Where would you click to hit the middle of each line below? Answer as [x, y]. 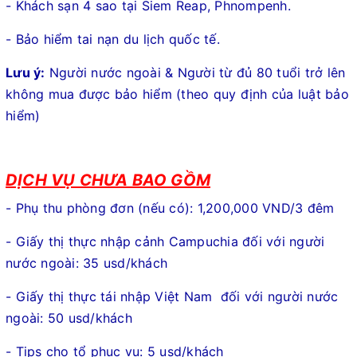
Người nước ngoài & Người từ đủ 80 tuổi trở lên [195, 72]
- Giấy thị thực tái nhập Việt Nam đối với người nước [172, 296]
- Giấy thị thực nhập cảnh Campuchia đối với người [165, 241]
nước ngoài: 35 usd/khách [86, 263]
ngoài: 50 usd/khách [69, 318]
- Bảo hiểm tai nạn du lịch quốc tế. [113, 39]
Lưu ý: [25, 72]
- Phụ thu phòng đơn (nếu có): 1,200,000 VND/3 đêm [170, 208]
